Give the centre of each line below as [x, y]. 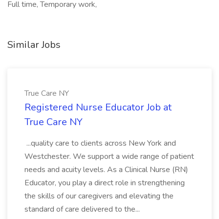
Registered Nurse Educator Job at [98, 107]
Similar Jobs [34, 45]
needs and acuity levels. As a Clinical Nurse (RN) [106, 170]
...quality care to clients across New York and [100, 143]
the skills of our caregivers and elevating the [99, 196]
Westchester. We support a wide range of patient [109, 156]
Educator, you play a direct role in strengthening [105, 183]
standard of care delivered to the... [83, 209]
